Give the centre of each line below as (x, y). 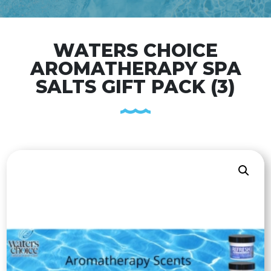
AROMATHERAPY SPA (135, 69)
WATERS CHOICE (135, 51)
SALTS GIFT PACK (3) (135, 87)
